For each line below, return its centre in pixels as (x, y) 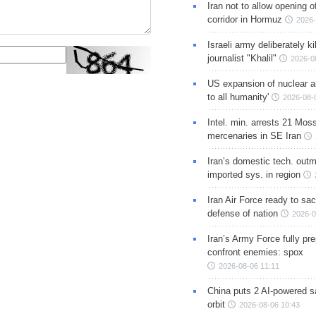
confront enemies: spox (255, 253)
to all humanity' (238, 97)
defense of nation (242, 214)
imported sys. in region (254, 175)
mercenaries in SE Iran (254, 136)
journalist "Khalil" (242, 59)
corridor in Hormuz (244, 20)
